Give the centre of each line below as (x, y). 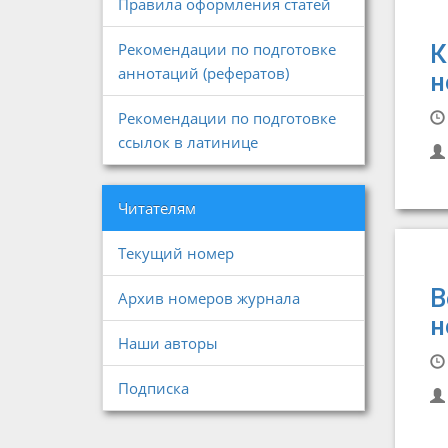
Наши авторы (168, 343)
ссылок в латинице (188, 142)
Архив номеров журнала (209, 298)
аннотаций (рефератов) (203, 73)
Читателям (157, 208)
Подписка (153, 388)
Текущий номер (176, 253)
